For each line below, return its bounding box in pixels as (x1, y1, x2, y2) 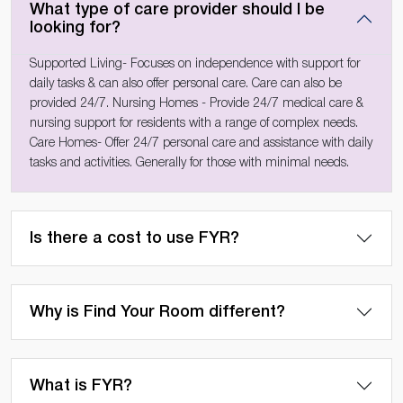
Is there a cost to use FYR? (30, 230, 239, 246)
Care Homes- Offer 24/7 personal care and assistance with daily (30, 137, 372, 149)
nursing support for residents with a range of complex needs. (30, 117, 358, 130)
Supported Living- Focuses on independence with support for (30, 58, 361, 70)
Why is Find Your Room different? (30, 304, 285, 319)
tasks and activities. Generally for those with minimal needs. (30, 157, 349, 169)
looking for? (30, 20, 121, 35)
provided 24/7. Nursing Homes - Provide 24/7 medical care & (30, 97, 363, 110)
